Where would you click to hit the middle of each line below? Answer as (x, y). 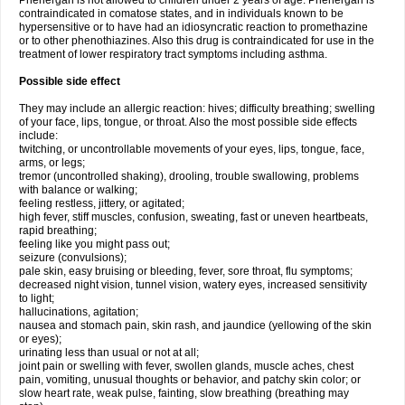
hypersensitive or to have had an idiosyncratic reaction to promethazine (193, 27)
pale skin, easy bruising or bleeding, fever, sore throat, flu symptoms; (186, 271)
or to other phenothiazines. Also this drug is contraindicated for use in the (197, 41)
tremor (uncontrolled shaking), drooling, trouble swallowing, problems (189, 176)
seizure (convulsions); (73, 258)
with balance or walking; (78, 190)
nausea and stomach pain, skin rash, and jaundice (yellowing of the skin (195, 325)
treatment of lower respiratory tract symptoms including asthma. (173, 54)
